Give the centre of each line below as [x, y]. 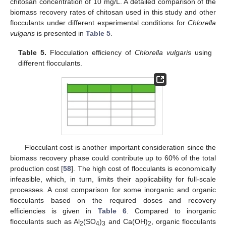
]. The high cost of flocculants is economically [144, 169]
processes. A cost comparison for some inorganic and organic [113, 190]
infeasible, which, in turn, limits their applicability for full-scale [113, 179]
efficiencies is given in [54, 211]
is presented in [60, 33]
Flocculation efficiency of [91, 52]
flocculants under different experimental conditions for [99, 22]
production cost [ [37, 169]
